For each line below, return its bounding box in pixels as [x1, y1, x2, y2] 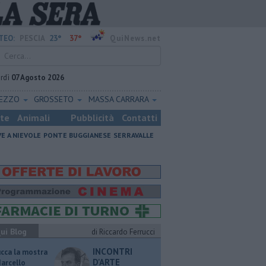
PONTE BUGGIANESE [43, 131, 111, 140]
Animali [17, 112, 50, 123]
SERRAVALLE [113, 131, 154, 140]
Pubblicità [71, 112, 114, 123]
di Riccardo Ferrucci [91, 227, 155, 237]
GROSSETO [34, 94, 77, 104]
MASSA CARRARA [88, 94, 151, 104]
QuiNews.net [110, 33, 161, 43]
